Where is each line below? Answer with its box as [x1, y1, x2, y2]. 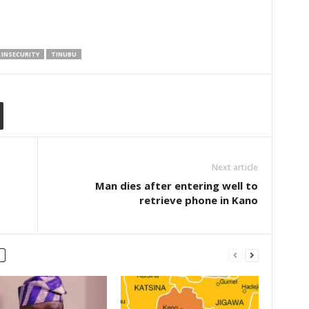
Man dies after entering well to [94, 179, 258, 192]
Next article [211, 161, 258, 173]
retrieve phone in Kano [139, 193, 258, 207]
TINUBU [50, 50, 77, 59]
